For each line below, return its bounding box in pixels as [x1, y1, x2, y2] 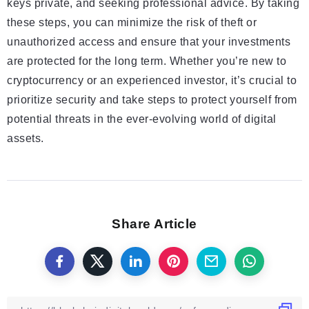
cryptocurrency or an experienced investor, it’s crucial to [7, 74, 297, 87]
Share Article [112, 217, 197, 232]
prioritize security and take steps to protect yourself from [7, 94, 297, 106]
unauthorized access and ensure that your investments [7, 36, 290, 48]
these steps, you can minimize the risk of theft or [7, 17, 257, 29]
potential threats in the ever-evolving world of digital [7, 113, 277, 126]
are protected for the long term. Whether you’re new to [7, 55, 286, 68]
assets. [7, 132, 44, 145]
